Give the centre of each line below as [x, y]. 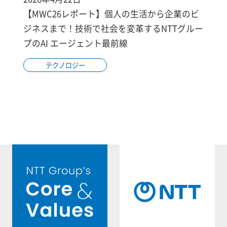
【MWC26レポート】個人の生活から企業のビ [111, 13]
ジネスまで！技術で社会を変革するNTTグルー [113, 28]
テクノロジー [65, 65]
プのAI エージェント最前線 [76, 43]
